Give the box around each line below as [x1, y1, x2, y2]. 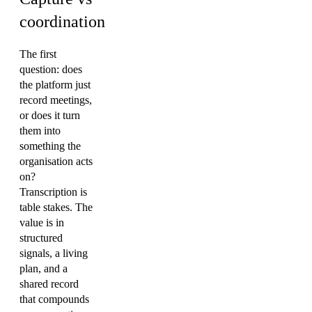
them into [19, 125, 61, 137]
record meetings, [19, 94, 92, 107]
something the [19, 140, 81, 153]
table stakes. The [19, 201, 93, 214]
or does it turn [19, 109, 80, 122]
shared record [19, 278, 79, 290]
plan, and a [19, 263, 68, 275]
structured [19, 232, 63, 244]
